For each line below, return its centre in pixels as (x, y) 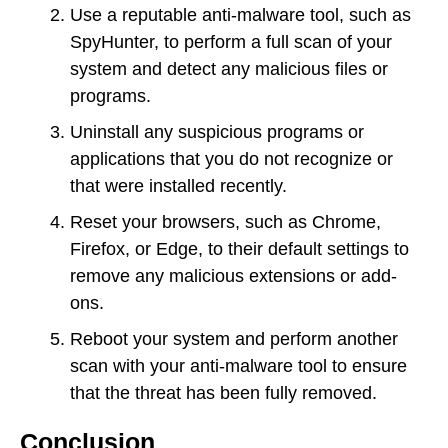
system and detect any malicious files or (229, 69)
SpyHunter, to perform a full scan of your (231, 42)
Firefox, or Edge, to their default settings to (239, 249)
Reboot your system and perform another (234, 339)
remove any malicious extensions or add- (233, 276)
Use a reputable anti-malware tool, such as (240, 15)
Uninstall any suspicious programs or (217, 132)
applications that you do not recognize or (231, 159)
